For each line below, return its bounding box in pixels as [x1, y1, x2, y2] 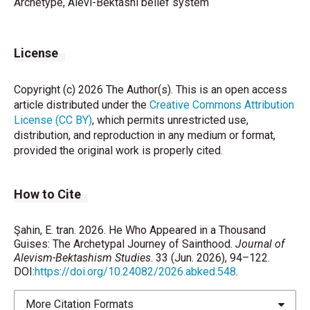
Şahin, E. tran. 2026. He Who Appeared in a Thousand [14, 224, 266, 237]
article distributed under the [14, 98, 149, 111]
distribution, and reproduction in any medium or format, [14, 129, 275, 142]
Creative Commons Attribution [149, 98, 294, 111]
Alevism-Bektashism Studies [14, 251, 151, 264]
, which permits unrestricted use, [92, 113, 248, 127]
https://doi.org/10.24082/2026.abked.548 [35, 265, 236, 278]
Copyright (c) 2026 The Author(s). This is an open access [14, 83, 287, 96]
